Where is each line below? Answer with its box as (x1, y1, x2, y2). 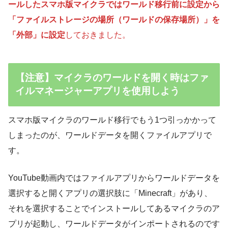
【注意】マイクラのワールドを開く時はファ (15, 72, 209, 83)
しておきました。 (65, 30, 130, 39)
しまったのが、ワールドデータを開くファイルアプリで (8, 131, 212, 140)
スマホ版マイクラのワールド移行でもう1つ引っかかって (8, 116, 216, 125)
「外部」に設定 (8, 30, 65, 39)
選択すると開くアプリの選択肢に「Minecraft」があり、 (8, 189, 212, 198)
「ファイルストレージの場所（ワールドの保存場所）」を (8, 15, 220, 24)
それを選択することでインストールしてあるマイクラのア (8, 204, 220, 213)
